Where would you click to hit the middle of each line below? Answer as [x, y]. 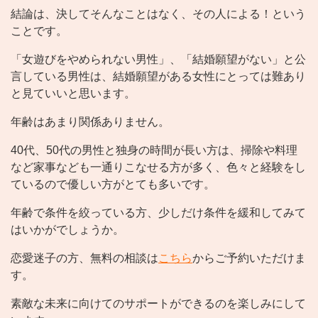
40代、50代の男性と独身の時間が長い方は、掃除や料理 [154, 150]
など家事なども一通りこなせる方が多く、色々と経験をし [158, 168]
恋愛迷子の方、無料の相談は [84, 258]
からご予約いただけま [249, 258]
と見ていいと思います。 [73, 94]
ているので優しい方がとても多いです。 [113, 185]
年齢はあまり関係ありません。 [90, 122]
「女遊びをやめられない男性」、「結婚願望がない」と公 [158, 60]
